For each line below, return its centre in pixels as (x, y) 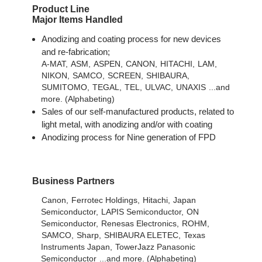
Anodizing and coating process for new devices (131, 39)
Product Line (61, 9)
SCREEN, (125, 76)
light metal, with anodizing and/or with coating (127, 125)
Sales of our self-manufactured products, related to (137, 112)
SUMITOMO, (65, 88)
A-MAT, (54, 64)
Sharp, (89, 235)
